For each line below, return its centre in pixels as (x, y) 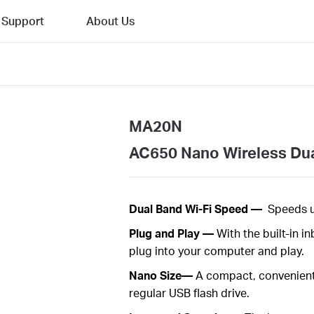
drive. (235, 293)
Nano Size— (161, 275)
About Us (110, 21)
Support (23, 21)
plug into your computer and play (215, 251)
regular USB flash (175, 293)
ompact (232, 275)
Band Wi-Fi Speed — (209, 209)
